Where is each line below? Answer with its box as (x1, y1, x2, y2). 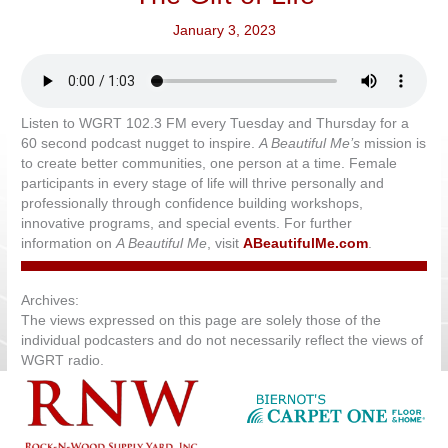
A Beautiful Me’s (259, 136, 365, 152)
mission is (364, 136, 427, 152)
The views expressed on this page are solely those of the (21, 313, 382, 329)
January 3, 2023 (172, 23, 276, 39)
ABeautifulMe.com (243, 236, 369, 252)
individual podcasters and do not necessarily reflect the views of (21, 333, 424, 349)
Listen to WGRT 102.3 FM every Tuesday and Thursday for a (21, 116, 410, 132)
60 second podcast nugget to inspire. (21, 136, 260, 152)
